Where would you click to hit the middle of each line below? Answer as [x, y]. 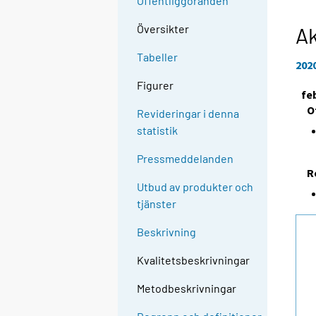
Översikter [163, 29]
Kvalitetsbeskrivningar [194, 260]
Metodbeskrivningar [187, 288]
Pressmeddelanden [186, 159]
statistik [158, 130]
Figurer [156, 85]
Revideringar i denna [188, 114]
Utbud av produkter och [195, 187]
